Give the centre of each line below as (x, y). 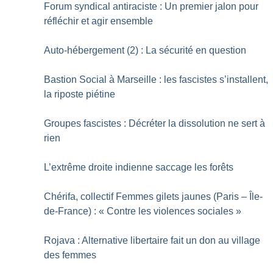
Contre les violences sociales (170, 211)
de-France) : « (74, 211)
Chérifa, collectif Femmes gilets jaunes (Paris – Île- (154, 196)
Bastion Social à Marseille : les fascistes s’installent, (156, 79)
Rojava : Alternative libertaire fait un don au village (152, 240)
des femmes (70, 255)
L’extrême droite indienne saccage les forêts (139, 167)
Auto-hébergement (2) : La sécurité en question (145, 50)
